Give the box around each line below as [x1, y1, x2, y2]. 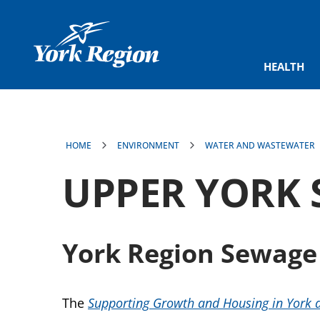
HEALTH [264, 59, 304, 74]
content [9, 21, 54, 36]
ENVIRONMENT [117, 139, 179, 151]
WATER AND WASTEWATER [205, 139, 315, 151]
